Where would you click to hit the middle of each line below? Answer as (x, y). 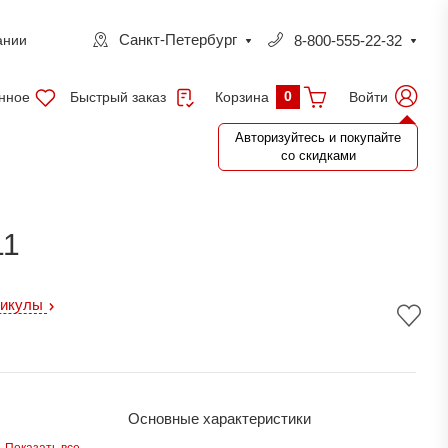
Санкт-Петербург (178, 39)
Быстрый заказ (120, 96)
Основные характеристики (219, 418)
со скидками (318, 155)
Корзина (242, 98)
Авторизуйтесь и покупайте (318, 137)
